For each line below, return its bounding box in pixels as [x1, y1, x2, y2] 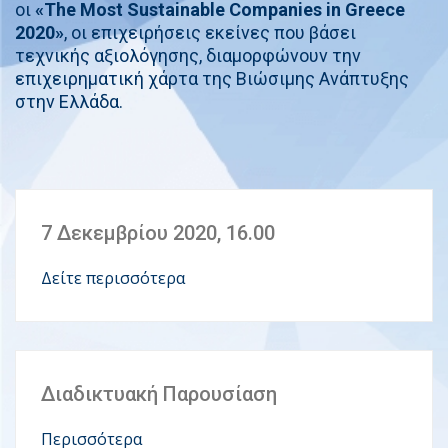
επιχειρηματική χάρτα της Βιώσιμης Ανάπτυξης [15, 67, 409, 89]
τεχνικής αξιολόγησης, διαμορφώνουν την [15, 44, 361, 66]
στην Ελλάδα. [15, 90, 123, 112]
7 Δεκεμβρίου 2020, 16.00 [41, 220, 275, 245]
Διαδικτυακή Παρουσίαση [41, 381, 277, 406]
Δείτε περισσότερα [41, 266, 185, 289]
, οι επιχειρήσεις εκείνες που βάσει [64, 21, 356, 43]
